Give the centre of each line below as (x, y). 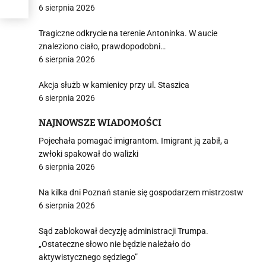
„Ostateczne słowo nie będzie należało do (115, 244)
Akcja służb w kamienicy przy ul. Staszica (114, 85)
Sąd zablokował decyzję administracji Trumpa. (123, 231)
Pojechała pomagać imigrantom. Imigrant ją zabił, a (134, 141)
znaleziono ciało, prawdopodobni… (102, 46)
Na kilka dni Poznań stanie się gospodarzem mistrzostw (141, 192)
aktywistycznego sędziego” (88, 257)
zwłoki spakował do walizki (88, 154)
